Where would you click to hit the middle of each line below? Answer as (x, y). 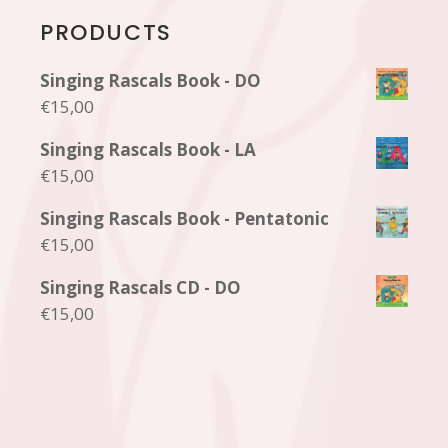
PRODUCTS (106, 33)
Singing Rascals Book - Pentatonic (185, 219)
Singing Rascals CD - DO (141, 288)
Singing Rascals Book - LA (148, 150)
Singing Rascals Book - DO (151, 81)
